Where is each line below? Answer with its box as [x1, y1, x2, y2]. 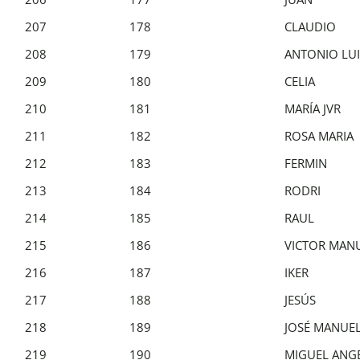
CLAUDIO [284, 18, 336, 35]
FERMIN [284, 154, 327, 171]
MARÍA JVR [284, 100, 341, 117]
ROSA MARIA [284, 127, 354, 144]
